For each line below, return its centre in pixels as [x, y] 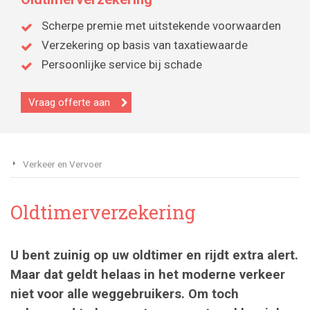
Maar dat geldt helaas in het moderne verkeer [148, 274]
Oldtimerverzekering [103, 211]
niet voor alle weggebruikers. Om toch [125, 294]
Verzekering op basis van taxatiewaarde [145, 45]
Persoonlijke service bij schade [122, 65]
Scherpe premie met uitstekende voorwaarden [161, 26]
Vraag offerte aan [69, 102]
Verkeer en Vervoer [63, 164]
